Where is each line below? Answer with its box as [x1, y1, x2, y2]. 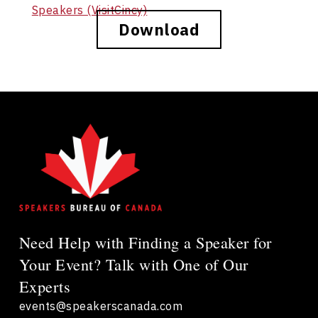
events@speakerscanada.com [18, 298, 183, 314]
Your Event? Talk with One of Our [18, 253, 248, 275]
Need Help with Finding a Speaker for [18, 231, 272, 253]
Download [119, 18, 199, 40]
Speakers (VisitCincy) [31, 2, 148, 18]
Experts [18, 275, 71, 297]
